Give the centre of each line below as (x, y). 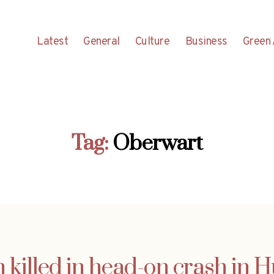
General (102, 42)
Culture (152, 42)
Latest (53, 42)
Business (206, 42)
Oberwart (158, 143)
